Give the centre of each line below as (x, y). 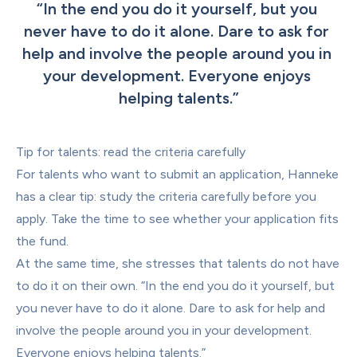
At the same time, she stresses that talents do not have (178, 263)
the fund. (42, 241)
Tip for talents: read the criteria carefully (131, 152)
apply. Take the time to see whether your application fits (177, 219)
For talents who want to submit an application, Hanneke (177, 174)
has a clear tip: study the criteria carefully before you (166, 196)
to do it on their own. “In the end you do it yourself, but (175, 286)
